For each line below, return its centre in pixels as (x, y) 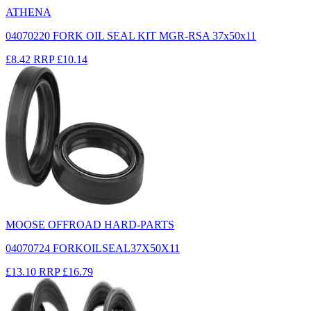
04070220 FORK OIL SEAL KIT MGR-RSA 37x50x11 (131, 35)
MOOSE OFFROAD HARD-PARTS (90, 224)
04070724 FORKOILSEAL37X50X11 (93, 248)
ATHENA (28, 12)
